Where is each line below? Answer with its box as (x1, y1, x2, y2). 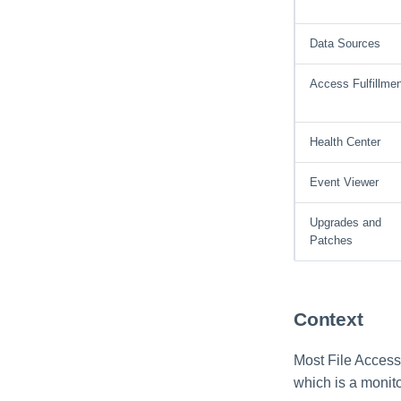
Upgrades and (310, 216, 381, 230)
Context (294, 308, 363, 330)
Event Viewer (310, 175, 379, 190)
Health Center (310, 135, 380, 149)
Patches (310, 234, 353, 248)
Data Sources (310, 37, 380, 51)
